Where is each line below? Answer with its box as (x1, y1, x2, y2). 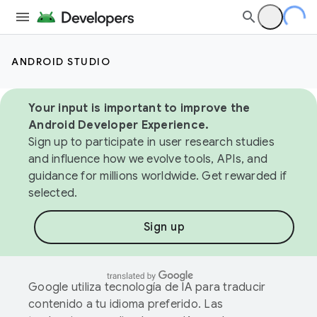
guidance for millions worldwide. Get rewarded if (28, 169, 287, 183)
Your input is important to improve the (28, 101, 250, 115)
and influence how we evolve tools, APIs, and (28, 152, 267, 166)
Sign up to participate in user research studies (28, 135, 275, 149)
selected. (28, 186, 78, 200)
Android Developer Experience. (28, 118, 209, 132)
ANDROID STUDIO (11, 55, 110, 68)
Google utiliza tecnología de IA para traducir (28, 280, 266, 294)
